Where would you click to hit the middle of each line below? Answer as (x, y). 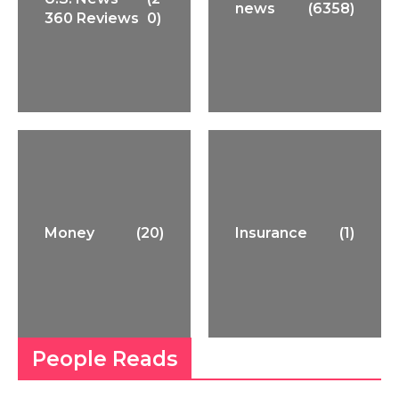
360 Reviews (92, 18)
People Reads (105, 358)
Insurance (271, 233)
